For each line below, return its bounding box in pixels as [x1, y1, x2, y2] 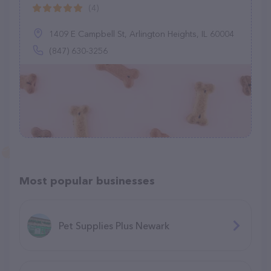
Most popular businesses [19, 174, 155, 188]
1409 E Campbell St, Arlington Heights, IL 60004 [49, 28, 234, 39]
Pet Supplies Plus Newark [59, 219, 169, 232]
